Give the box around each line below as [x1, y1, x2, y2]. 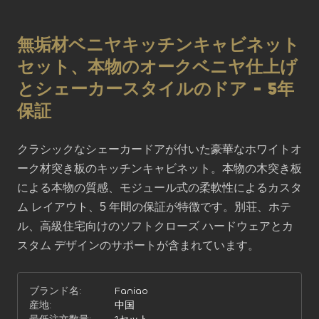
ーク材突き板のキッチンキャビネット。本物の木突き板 [17, 162, 302, 174]
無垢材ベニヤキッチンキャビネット [17, 33, 300, 56]
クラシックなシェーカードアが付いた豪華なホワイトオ [17, 143, 302, 155]
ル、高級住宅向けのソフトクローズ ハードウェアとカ [17, 220, 293, 232]
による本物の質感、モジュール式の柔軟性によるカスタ [17, 182, 302, 194]
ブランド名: [29, 284, 82, 298]
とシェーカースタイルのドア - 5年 [17, 78, 294, 100]
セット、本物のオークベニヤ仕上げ [17, 56, 298, 78]
